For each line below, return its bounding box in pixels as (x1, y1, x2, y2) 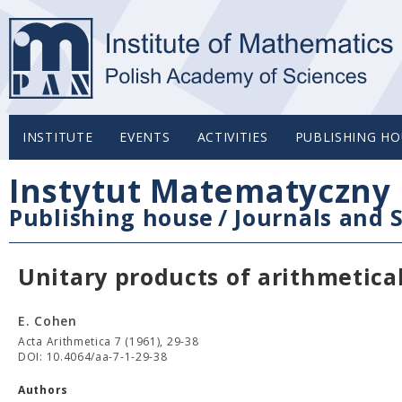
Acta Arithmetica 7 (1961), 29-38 (18, 334, 199, 349)
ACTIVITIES (197, 128, 268, 145)
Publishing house (9, 202, 214, 232)
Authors (18, 382, 68, 398)
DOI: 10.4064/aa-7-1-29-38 (18, 349, 168, 364)
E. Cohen (18, 312, 77, 329)
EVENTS (119, 128, 170, 145)
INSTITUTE (22, 128, 93, 145)
